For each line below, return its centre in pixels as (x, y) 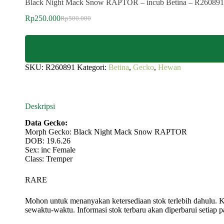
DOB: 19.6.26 (48, 141)
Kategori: (93, 67)
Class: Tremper (49, 159)
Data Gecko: (46, 123)
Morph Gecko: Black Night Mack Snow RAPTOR (106, 132)
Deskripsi (40, 106)
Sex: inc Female (50, 150)
